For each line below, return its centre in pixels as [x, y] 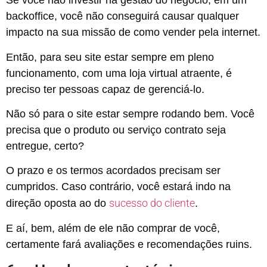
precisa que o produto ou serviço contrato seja [116, 130]
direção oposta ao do [58, 204]
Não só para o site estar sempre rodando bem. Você [130, 114]
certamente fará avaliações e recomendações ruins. [129, 244]
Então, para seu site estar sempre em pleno [110, 57]
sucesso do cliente [152, 203]
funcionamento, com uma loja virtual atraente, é [119, 73]
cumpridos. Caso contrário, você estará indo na [118, 187]
